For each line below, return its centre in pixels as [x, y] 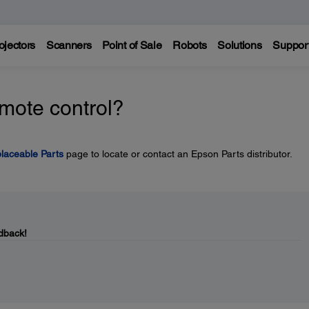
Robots [190, 45]
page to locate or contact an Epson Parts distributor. [178, 154]
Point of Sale [132, 45]
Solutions [240, 45]
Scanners [69, 45]
